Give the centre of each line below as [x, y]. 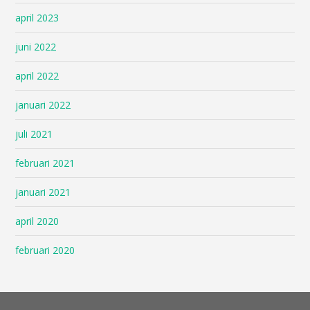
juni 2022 [36, 46]
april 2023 [37, 17]
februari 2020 [45, 250]
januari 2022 [43, 104]
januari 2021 [43, 192]
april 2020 [37, 221]
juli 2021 [34, 134]
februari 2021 [45, 163]
